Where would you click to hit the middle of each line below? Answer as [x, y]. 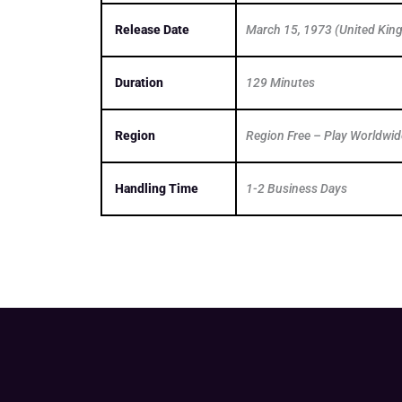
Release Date [152, 29]
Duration [139, 82]
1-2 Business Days [297, 188]
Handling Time [157, 188]
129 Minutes [280, 82]
